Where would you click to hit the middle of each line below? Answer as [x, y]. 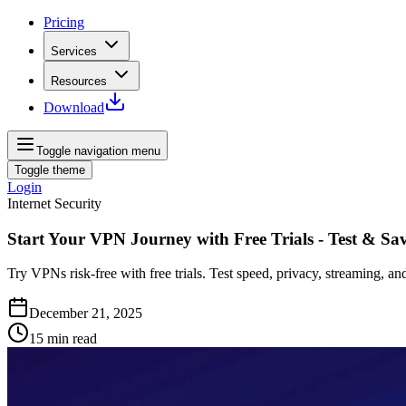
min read [72, 339]
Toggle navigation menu [98, 151]
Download [74, 107]
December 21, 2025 [86, 314]
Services [74, 51]
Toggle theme [50, 170]
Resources [79, 81]
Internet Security [54, 203]
